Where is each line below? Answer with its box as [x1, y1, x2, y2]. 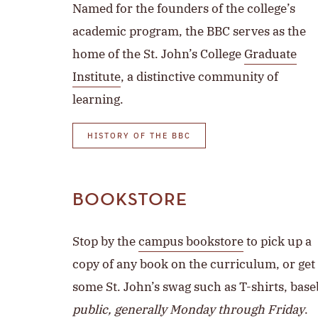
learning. [72, 92, 124, 108]
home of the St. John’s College [72, 46, 244, 62]
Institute [72, 69, 121, 85]
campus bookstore [138, 234, 243, 250]
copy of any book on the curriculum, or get [72, 256, 315, 273]
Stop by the [72, 234, 138, 250]
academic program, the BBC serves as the [72, 23, 306, 40]
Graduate [244, 46, 297, 62]
